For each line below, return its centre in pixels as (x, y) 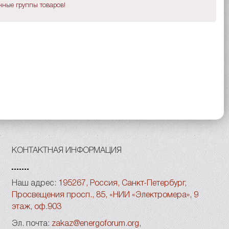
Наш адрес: (34, 184)
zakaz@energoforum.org (95, 224)
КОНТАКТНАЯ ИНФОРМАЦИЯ (67, 151)
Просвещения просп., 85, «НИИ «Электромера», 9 (105, 195)
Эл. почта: (31, 224)
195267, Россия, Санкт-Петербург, (121, 184)
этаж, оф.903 (37, 207)
